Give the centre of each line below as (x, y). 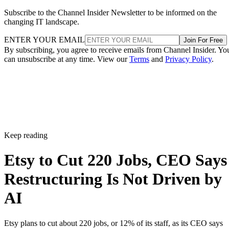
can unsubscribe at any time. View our (67, 59)
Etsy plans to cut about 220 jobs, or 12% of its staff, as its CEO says (113, 223)
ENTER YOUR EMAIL (44, 39)
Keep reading (26, 135)
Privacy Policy (188, 59)
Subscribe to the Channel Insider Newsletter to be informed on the (110, 12)
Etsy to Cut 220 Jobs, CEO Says (116, 160)
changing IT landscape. (42, 21)
